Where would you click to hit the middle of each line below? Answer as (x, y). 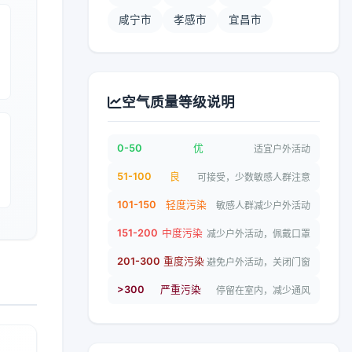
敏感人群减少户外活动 (263, 205)
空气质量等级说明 (178, 102)
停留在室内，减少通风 (263, 290)
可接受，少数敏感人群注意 (254, 177)
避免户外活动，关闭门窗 (258, 262)
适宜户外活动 (282, 148)
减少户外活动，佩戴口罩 (258, 233)
